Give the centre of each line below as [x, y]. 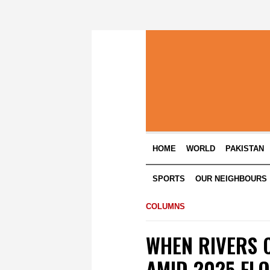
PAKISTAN [245, 149]
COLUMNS [165, 206]
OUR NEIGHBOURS [231, 179]
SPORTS [169, 179]
